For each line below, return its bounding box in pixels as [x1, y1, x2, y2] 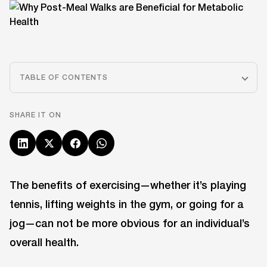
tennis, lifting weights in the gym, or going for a [10, 197, 244, 210]
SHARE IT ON [10, 110, 61, 119]
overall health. [10, 235, 79, 249]
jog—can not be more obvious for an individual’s [10, 216, 250, 229]
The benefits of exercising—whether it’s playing [10, 178, 246, 191]
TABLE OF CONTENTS [20, 73, 108, 82]
